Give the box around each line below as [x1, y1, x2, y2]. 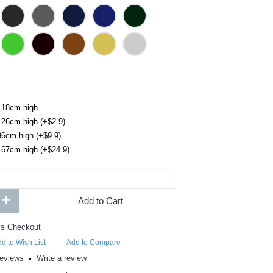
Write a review [37, 253, 87, 263]
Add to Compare [66, 238, 121, 247]
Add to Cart [78, 196, 124, 206]
